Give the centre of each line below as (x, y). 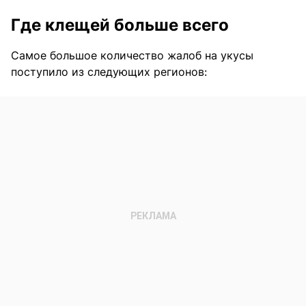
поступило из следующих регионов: (109, 72)
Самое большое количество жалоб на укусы (132, 56)
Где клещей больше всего (120, 25)
